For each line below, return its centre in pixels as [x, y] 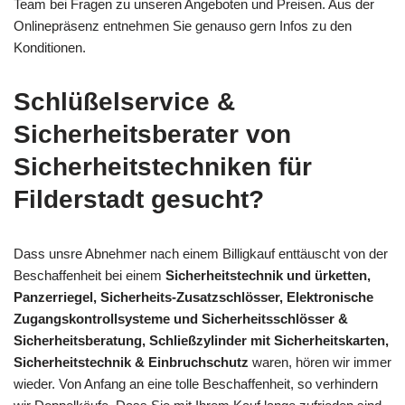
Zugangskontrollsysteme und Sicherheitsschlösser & [181, 319]
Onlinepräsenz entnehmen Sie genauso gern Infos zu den [183, 26]
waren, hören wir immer [320, 363]
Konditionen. [50, 48]
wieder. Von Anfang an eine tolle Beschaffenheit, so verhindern [196, 384]
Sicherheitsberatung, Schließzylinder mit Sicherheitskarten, [201, 341]
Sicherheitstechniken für [163, 167]
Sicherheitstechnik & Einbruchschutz [131, 363]
